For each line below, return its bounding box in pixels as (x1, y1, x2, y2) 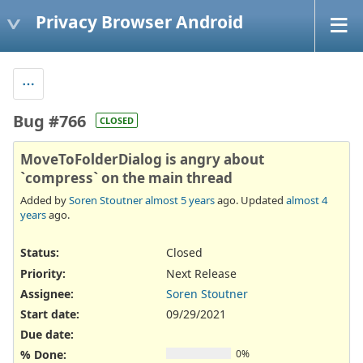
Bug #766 (13, 109, 86, 132)
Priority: (20, 265, 66, 281)
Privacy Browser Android (36, 10, 243, 33)
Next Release (166, 265, 237, 281)
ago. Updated (215, 193, 286, 208)
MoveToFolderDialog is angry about (20, 149, 264, 169)
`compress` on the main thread (20, 168, 233, 187)
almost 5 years (145, 193, 215, 208)
